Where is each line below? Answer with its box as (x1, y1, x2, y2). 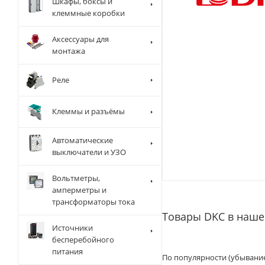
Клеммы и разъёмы (52, 106, 125, 117)
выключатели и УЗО (52, 147, 126, 158)
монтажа (52, 46, 85, 56)
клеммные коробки (52, 8, 125, 18)
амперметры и (52, 185, 106, 196)
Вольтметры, (52, 173, 100, 184)
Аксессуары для (52, 34, 109, 44)
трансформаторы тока (52, 196, 135, 208)
